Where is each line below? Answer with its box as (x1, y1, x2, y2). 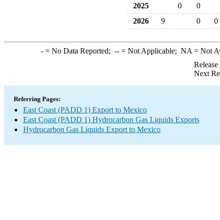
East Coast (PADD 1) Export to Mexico (23, 106, 147, 114)
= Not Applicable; (119, 47, 181, 55)
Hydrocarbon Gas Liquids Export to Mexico (23, 125, 161, 134)
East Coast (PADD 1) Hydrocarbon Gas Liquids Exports (23, 115, 199, 124)
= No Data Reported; (43, 47, 114, 55)
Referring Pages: (14, 95, 60, 103)
